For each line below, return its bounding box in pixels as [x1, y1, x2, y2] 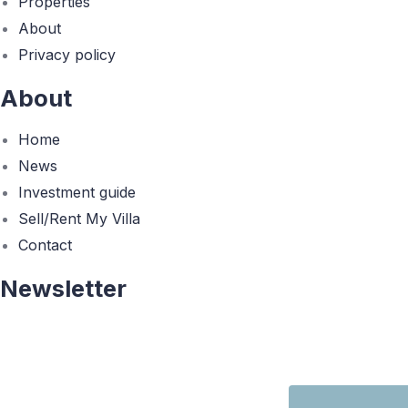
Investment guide [18, 183, 136, 201]
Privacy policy [18, 46, 116, 64]
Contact [18, 236, 72, 254]
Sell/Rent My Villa [18, 209, 140, 228]
